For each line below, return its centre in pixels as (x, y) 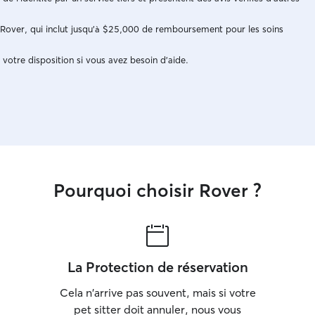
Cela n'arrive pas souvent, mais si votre (157, 292)
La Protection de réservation (157, 267)
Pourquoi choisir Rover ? (157, 191)
